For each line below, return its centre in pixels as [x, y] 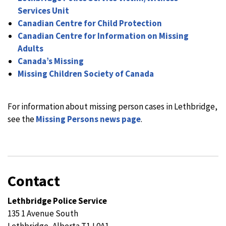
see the [22, 119]
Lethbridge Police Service [57, 201]
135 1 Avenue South [43, 213]
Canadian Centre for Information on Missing [103, 36]
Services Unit [43, 11]
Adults [31, 48]
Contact [34, 181]
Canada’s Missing [51, 61]
